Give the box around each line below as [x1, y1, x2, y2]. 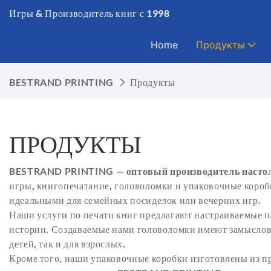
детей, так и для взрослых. [9, 238, 126, 250]
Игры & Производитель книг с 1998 [9, 7, 170, 19]
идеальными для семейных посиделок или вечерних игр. [9, 194, 264, 206]
